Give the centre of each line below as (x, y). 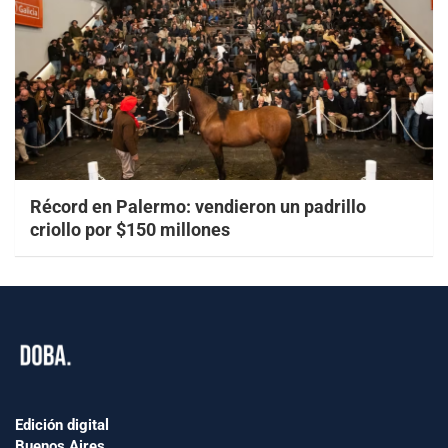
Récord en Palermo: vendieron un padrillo (198, 206)
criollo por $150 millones (130, 229)
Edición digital (62, 424)
